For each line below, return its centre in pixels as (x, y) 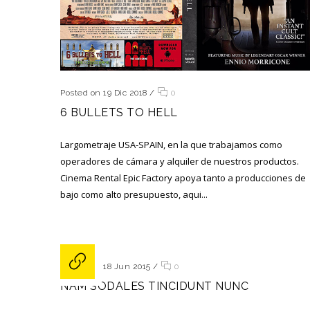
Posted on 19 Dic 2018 (104, 93)
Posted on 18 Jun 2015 (106, 267)
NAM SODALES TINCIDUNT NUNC (154, 286)
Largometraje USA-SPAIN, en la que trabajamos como (171, 145)
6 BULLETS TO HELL (119, 113)
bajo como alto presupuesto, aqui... (134, 195)
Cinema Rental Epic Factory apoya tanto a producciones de (183, 178)
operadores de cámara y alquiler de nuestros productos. (180, 162)
